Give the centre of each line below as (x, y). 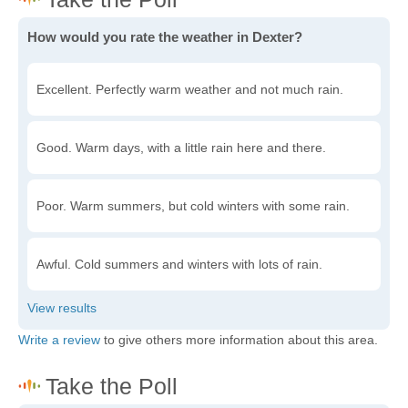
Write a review (59, 340)
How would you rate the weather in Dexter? (165, 37)
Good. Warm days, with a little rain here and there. (181, 148)
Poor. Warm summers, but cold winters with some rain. (193, 206)
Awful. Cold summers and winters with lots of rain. (179, 264)
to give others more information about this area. (239, 340)
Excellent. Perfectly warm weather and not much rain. (190, 89)
